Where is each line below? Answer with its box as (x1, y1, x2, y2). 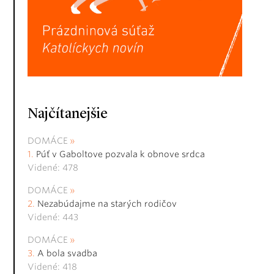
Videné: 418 (28, 262, 77, 272)
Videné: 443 (28, 212, 78, 223)
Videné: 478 (28, 163, 78, 173)
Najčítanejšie (28, 107, 108, 122)
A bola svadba (37, 248, 97, 259)
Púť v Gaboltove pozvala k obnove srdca (36, 149, 205, 160)
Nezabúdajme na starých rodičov (37, 199, 177, 209)
